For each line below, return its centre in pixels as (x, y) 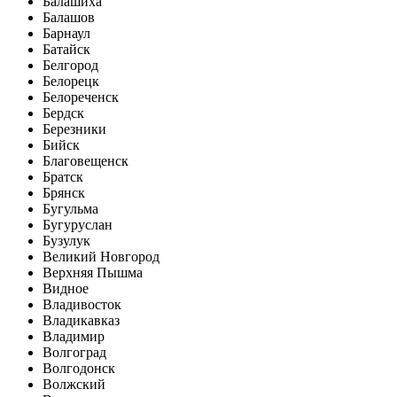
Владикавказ (81, 321)
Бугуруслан (78, 225)
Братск (63, 177)
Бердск (63, 113)
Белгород (70, 66)
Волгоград (74, 353)
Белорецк (71, 82)
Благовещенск (86, 161)
